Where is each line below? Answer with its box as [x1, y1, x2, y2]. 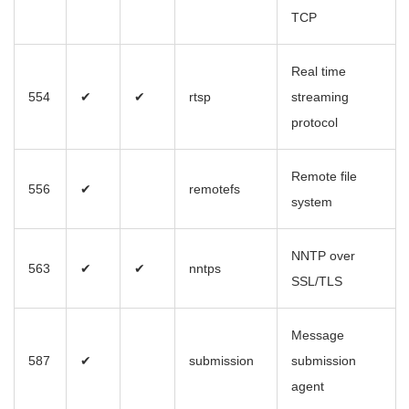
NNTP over [291, 248, 355, 264]
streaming [291, 89, 349, 105]
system [291, 194, 332, 210]
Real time [291, 64, 346, 79]
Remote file [291, 169, 357, 184]
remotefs [189, 182, 240, 197]
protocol [291, 115, 338, 131]
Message [291, 328, 344, 343]
